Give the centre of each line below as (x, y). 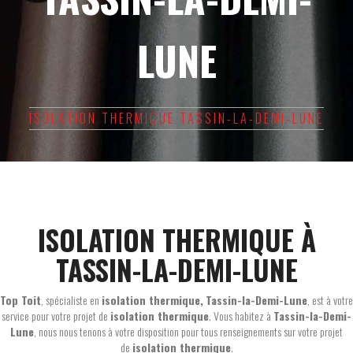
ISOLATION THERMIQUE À (176, 240)
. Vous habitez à (241, 316)
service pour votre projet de (56, 316)
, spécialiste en (71, 300)
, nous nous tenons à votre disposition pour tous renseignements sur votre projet (188, 331)
